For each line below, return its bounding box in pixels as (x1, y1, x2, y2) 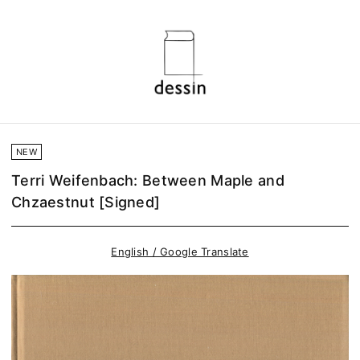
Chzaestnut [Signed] (11, 193, 161, 211)
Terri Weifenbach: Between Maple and (11, 171, 284, 189)
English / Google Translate (111, 244, 249, 258)
